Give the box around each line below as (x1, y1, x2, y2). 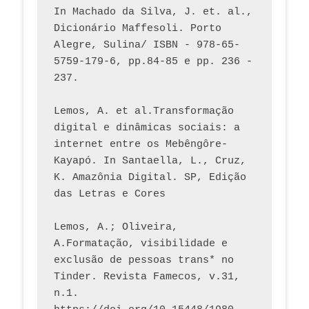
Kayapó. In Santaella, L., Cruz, (54, 155, 246, 168)
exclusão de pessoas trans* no (54, 255, 234, 267)
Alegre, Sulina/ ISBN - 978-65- (54, 39, 240, 52)
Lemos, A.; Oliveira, (54, 221, 178, 234)
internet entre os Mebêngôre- (54, 139, 228, 151)
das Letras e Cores (54, 188, 166, 201)
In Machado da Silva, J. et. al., (54, 6, 252, 19)
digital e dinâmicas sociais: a (54, 122, 240, 134)
